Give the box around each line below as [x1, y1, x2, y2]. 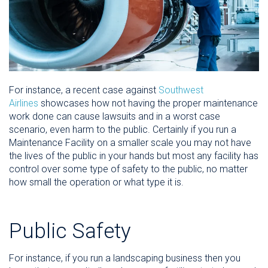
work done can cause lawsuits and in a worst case [9, 110, 220, 122]
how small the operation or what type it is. [9, 176, 184, 188]
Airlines [9, 97, 38, 109]
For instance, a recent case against [9, 84, 159, 96]
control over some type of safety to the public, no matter [9, 163, 248, 175]
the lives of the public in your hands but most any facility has [9, 150, 258, 162]
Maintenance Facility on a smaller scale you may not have [9, 136, 251, 148]
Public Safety [9, 218, 131, 243]
